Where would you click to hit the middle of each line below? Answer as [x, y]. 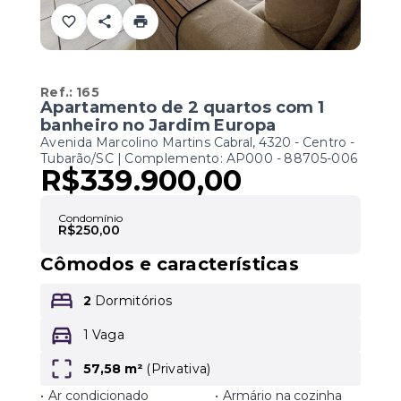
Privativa [179, 369]
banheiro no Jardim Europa [158, 125]
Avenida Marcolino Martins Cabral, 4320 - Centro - [198, 142]
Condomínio [90, 218]
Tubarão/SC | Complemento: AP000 [157, 158]
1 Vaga [104, 335]
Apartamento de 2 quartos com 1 [183, 107]
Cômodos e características [170, 264]
